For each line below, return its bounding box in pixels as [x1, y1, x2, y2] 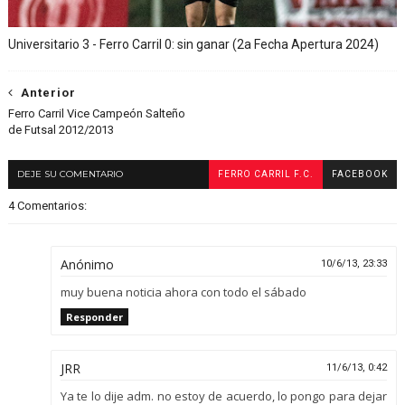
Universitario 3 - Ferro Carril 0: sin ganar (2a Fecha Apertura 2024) [7, 36, 379, 52]
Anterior [20, 85, 76, 99]
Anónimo [60, 255, 114, 273]
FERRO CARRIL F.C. [218, 168, 315, 179]
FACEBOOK [332, 168, 389, 179]
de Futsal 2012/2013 [7, 122, 114, 137]
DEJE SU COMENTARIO [16, 167, 123, 180]
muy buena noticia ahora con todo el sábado [60, 283, 306, 300]
